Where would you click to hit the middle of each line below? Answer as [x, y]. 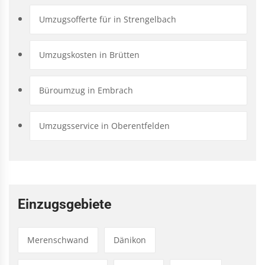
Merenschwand [58, 240]
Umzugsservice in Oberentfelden [104, 125]
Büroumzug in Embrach [86, 90]
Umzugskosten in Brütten [89, 54]
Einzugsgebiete [64, 204]
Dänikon [130, 240]
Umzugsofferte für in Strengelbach [108, 19]
